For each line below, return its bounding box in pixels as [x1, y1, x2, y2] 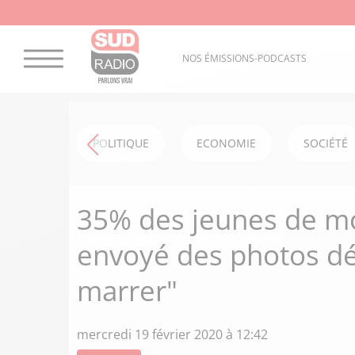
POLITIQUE [93, 136, 149, 151]
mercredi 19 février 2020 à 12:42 [77, 326, 268, 343]
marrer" [77, 272, 177, 309]
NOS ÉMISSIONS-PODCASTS [181, 52, 307, 66]
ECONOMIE [197, 136, 256, 151]
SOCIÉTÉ [303, 136, 348, 151]
